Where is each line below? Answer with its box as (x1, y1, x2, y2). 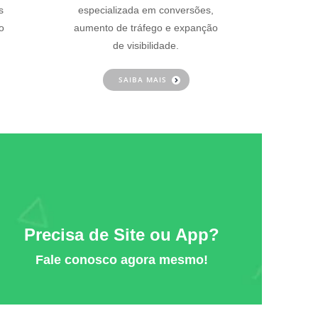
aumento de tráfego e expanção (74, 22, 219, 33)
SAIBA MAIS (118, 75, 167, 84)
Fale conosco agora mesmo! (35, 253, 208, 267)
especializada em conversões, (78, 4, 214, 16)
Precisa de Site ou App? (23, 225, 219, 244)
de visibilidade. (113, 40, 180, 51)
